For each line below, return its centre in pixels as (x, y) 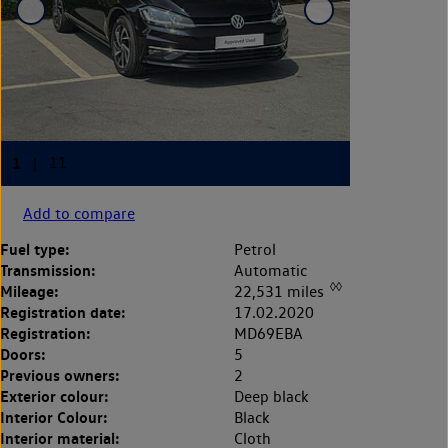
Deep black (271, 396)
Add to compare (79, 213)
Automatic (270, 270)
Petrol (255, 249)
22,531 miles (281, 291)
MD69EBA (268, 333)
